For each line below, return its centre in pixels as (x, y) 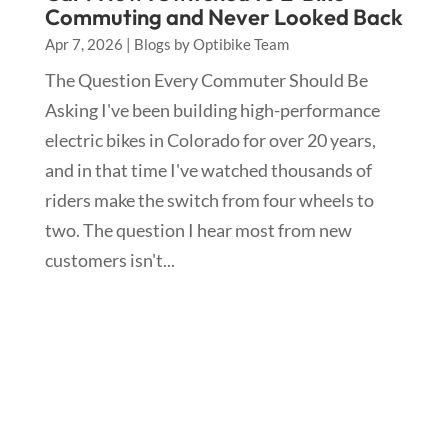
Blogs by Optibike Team (211, 44)
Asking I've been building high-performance (212, 110)
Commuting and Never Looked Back (223, 17)
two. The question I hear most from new (198, 230)
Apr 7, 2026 (83, 44)
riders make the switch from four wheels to (209, 200)
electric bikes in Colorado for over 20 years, (210, 140)
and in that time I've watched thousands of (208, 170)
